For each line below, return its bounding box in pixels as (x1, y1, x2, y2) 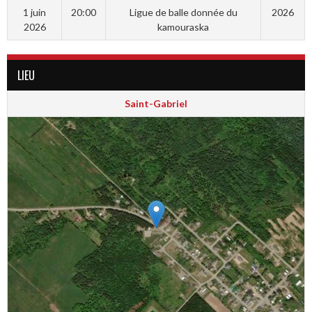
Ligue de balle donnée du (129, 6, 237, 19)
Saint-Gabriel (125, 97, 187, 110)
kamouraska (157, 21, 209, 33)
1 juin (23, 6, 46, 19)
